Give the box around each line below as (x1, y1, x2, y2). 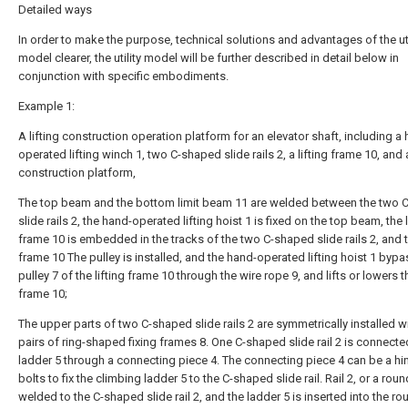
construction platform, (18, 166, 136, 179)
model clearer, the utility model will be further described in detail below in (18, 51, 399, 65)
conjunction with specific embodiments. (18, 69, 229, 83)
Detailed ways (18, 3, 92, 16)
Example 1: (18, 99, 75, 113)
